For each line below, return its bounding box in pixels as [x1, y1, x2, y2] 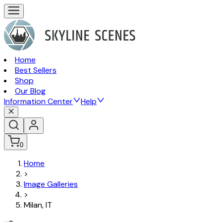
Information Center [4, 96, 73, 107]
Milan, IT [24, 200, 52, 211]
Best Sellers [15, 65, 56, 75]
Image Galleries [24, 179, 78, 190]
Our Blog [15, 86, 46, 96]
